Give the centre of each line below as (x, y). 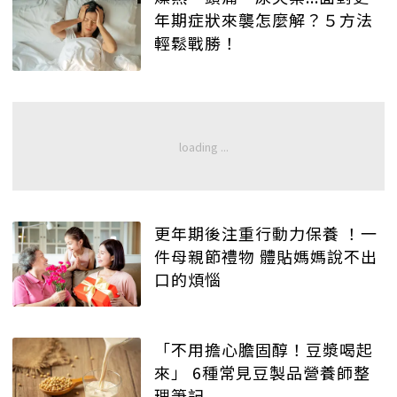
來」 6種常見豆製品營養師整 (173, 373)
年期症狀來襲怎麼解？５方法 (264, 20)
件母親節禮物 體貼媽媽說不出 (266, 256)
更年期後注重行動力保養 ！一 (266, 233)
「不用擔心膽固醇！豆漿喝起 (264, 350)
